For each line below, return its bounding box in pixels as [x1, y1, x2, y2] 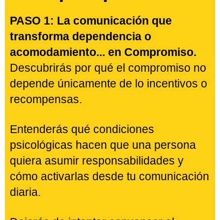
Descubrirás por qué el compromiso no [10, 205, 206, 218]
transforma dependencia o [10, 173, 151, 187]
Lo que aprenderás [23, 124, 197, 146]
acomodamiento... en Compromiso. [10, 189, 196, 202]
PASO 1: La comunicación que [10, 158, 172, 171]
